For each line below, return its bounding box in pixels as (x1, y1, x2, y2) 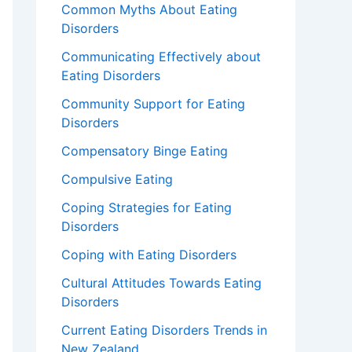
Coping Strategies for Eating (61, 200, 232, 216)
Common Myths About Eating (61, 2, 237, 18)
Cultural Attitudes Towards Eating (61, 275, 262, 291)
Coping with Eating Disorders (61, 247, 236, 263)
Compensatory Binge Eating (61, 143, 228, 159)
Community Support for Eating (61, 96, 245, 112)
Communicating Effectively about (61, 49, 261, 65)
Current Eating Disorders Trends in (61, 322, 267, 339)
